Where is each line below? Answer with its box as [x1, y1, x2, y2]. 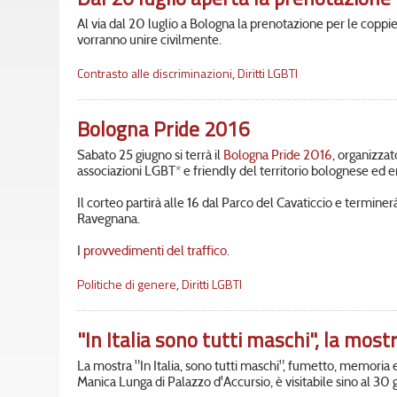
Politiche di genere [77, 274, 176, 293]
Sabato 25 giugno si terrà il [77, 149, 223, 163]
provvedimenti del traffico [83, 245, 227, 259]
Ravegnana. [77, 213, 140, 227]
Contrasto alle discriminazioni [77, 63, 232, 82]
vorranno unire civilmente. [77, 34, 222, 48]
